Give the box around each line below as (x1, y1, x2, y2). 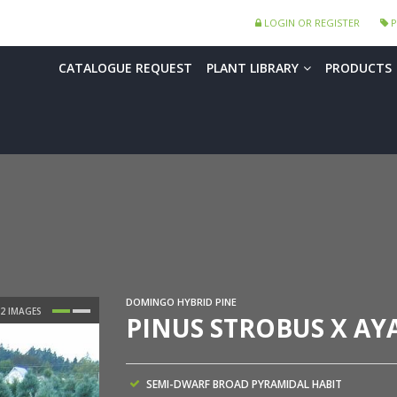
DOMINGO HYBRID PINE (125, 295, 237, 309)
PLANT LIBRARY (206, 59, 299, 76)
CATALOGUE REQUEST (58, 59, 192, 76)
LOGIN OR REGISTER (261, 16, 360, 29)
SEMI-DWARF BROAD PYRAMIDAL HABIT (145, 377, 342, 393)
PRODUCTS (325, 59, 392, 76)
